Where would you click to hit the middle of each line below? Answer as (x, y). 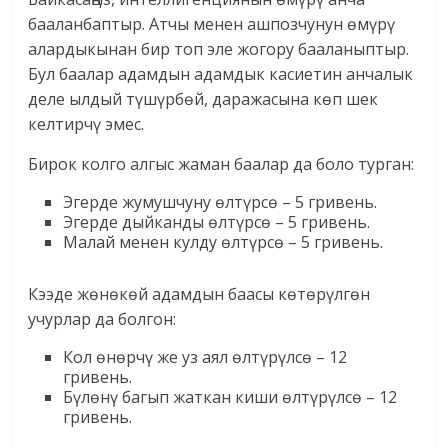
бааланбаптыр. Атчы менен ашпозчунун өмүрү (212, 24)
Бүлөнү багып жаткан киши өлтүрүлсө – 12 (230, 397)
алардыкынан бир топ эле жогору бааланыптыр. (219, 49)
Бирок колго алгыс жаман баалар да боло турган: (221, 164)
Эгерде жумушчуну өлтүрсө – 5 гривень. (220, 202)
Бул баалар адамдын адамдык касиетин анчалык (221, 74)
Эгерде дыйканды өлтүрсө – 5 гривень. (217, 222)
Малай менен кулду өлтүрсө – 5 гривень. (223, 242)
